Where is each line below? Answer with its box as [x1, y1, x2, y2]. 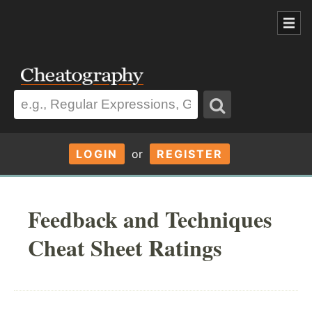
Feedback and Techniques [28, 202, 272, 235]
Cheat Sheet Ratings [28, 231, 221, 264]
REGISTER [156, 146, 223, 161]
